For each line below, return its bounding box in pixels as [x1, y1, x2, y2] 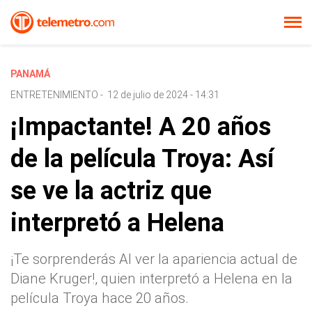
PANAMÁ [10, 68, 50, 79]
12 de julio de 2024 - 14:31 [107, 89, 219, 100]
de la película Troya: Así [10, 144, 274, 173]
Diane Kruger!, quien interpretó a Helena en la [10, 270, 292, 287]
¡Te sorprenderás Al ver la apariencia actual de [10, 251, 297, 267]
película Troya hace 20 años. [10, 290, 189, 306]
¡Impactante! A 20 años [10, 112, 271, 141]
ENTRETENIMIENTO [10, 89, 98, 100]
